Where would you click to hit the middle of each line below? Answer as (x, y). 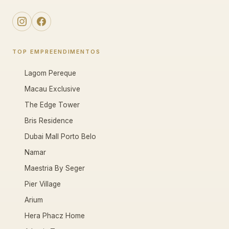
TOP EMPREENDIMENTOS (57, 52)
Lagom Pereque (50, 73)
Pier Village (43, 184)
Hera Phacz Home (55, 216)
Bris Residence (49, 121)
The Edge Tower (52, 105)
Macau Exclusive (52, 89)
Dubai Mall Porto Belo (60, 136)
